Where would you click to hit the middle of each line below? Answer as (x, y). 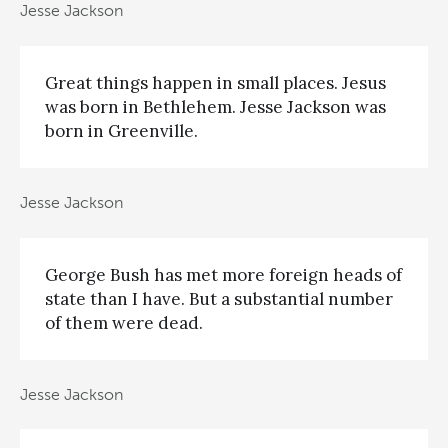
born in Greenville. (121, 130)
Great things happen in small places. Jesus (215, 82)
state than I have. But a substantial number (219, 298)
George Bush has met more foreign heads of (223, 274)
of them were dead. (124, 322)
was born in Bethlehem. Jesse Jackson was (215, 106)
